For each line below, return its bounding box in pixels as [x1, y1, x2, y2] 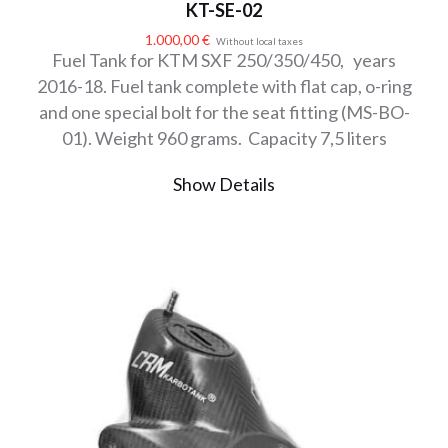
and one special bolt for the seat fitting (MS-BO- [38, 101, 410, 124]
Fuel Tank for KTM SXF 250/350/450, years [52, 49, 396, 72]
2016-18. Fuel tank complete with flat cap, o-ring [36, 75, 412, 98]
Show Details [173, 173, 275, 196]
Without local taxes [216, 36, 303, 48]
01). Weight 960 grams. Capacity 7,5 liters [61, 127, 387, 150]
